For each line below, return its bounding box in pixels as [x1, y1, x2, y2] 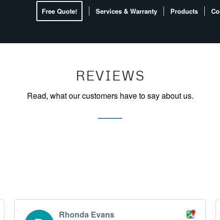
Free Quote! [42, 6, 77, 16]
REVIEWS [75, 67, 145, 83]
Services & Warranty [96, 6, 157, 16]
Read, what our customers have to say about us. [27, 89, 193, 101]
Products [170, 6, 198, 16]
